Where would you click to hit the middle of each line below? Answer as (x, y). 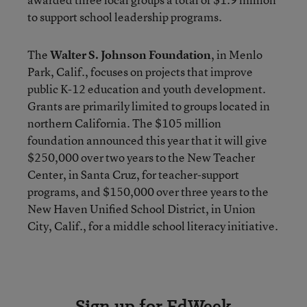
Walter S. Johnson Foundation (131, 54)
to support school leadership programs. (125, 17)
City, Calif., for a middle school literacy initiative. (153, 226)
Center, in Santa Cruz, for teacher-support (133, 174)
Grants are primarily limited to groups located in (149, 106)
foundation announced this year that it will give (147, 140)
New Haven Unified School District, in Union (142, 209)
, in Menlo (237, 54)
